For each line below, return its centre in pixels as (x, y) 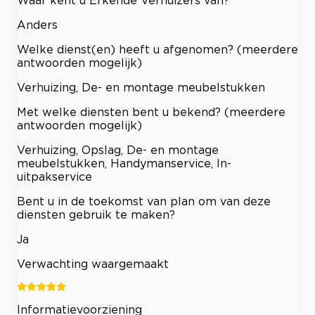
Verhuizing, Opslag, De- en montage (118, 150)
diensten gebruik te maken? (96, 215)
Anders (37, 25)
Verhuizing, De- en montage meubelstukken (141, 88)
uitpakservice (54, 177)
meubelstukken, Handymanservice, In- (124, 163)
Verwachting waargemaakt (93, 264)
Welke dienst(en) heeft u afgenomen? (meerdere (157, 50)
